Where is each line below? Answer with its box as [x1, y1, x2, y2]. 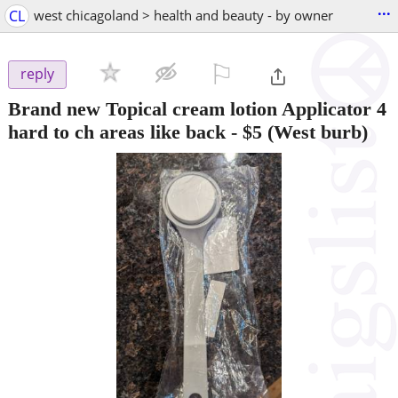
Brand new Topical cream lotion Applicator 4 [8, 97, 386, 120]
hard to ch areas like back [8, 120, 226, 143]
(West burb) [262, 120, 368, 143]
